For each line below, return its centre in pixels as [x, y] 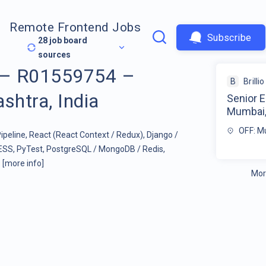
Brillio [254, 81]
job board [68, 41]
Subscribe [229, 37]
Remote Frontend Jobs [75, 28]
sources [55, 55]
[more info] [23, 163]
